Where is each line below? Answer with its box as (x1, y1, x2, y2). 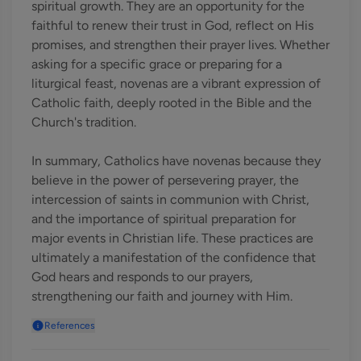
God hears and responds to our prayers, (31, 269, 253, 284)
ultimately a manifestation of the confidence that (31, 250, 316, 265)
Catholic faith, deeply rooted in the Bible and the (31, 95, 312, 110)
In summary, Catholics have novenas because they (31, 153, 321, 168)
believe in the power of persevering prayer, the (31, 172, 299, 188)
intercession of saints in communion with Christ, (31, 192, 309, 207)
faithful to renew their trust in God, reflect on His (31, 18, 313, 33)
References (44, 320, 95, 331)
